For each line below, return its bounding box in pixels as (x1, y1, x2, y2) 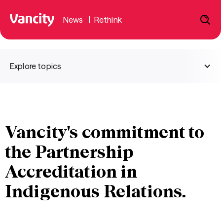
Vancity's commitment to (5, 122, 204, 143)
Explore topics (10, 61, 62, 71)
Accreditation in (5, 161, 138, 182)
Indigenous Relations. (5, 181, 186, 202)
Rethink (94, 15, 122, 25)
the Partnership (5, 142, 134, 162)
